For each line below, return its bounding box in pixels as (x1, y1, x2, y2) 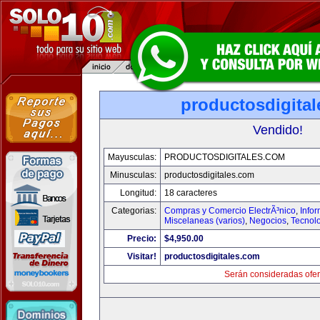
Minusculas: (110, 170, 156, 180)
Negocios (249, 216, 286, 226)
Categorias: (111, 206, 156, 216)
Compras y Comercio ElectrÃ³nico (164, 206, 296, 216)
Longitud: (120, 188, 156, 198)
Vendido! (253, 123, 303, 137)
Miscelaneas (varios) (164, 216, 245, 226)
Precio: (127, 234, 156, 244)
